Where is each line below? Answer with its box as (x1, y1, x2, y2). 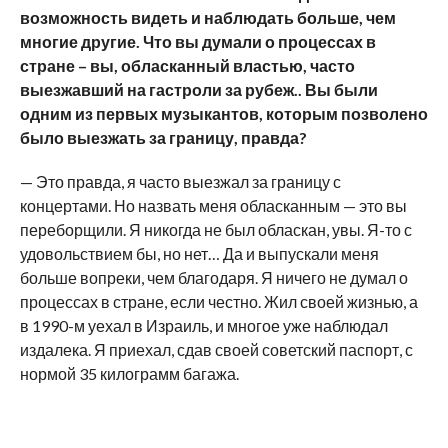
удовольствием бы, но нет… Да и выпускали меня (19, 243, 379, 263)
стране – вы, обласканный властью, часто (19, 55, 355, 75)
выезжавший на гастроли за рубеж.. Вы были (19, 79, 378, 99)
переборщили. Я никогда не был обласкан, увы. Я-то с (19, 219, 412, 239)
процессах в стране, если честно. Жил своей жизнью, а (19, 291, 418, 311)
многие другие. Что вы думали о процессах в (19, 31, 376, 51)
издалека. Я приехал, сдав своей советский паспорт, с (19, 339, 413, 359)
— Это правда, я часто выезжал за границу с (19, 171, 341, 191)
